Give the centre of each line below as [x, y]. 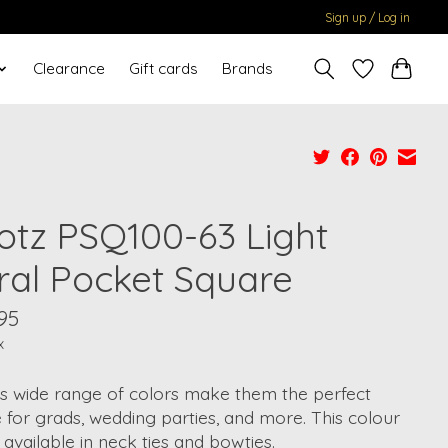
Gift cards [163, 69]
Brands [247, 69]
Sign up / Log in [368, 17]
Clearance [68, 69]
